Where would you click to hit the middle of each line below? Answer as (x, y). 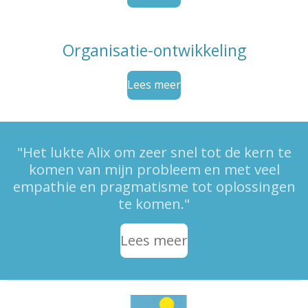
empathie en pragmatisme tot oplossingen (154, 186)
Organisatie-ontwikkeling (154, 50)
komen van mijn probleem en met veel (154, 169)
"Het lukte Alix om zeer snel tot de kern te (154, 152)
